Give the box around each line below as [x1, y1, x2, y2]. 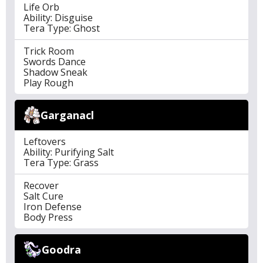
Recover [23, 179, 59, 192]
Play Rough [23, 76, 73, 89]
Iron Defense [23, 200, 82, 213]
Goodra [42, 242, 81, 257]
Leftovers [23, 135, 66, 148]
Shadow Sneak [23, 66, 87, 79]
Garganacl [40, 108, 94, 122]
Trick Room [23, 45, 74, 58]
